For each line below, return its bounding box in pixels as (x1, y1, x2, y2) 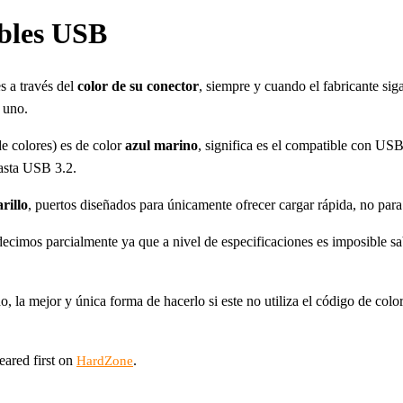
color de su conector (74, 78, 199, 94)
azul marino (125, 138, 198, 153)
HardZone (76, 354, 133, 368)
